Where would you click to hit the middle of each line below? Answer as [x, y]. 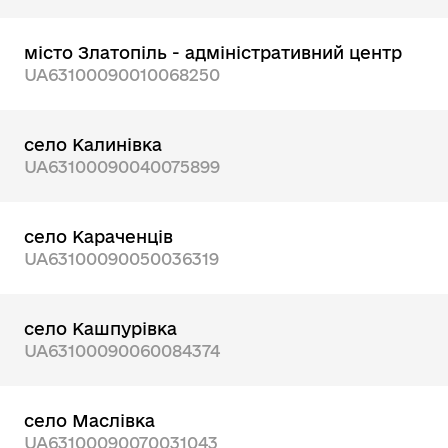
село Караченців [98, 236]
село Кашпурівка [100, 328]
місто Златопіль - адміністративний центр [213, 52]
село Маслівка [89, 420]
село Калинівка [93, 144]
